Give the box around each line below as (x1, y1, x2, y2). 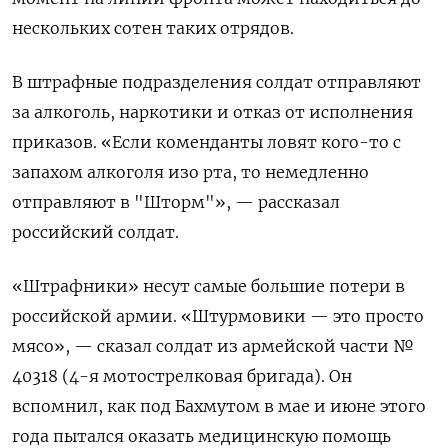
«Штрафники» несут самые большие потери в (12, 276, 405, 297)
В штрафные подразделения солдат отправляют (12, 72, 421, 93)
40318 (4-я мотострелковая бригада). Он (12, 366, 352, 387)
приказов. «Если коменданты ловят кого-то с (12, 132, 401, 153)
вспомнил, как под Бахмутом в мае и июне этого (12, 396, 426, 417)
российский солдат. (12, 222, 179, 243)
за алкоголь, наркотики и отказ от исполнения (12, 102, 413, 123)
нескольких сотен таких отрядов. (12, 18, 294, 39)
